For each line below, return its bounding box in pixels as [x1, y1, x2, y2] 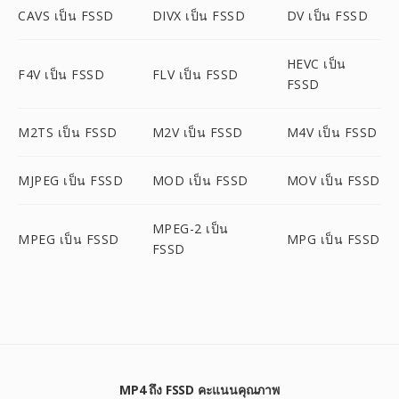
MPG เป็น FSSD [286, 230, 380, 248]
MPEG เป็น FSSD [18, 230, 119, 248]
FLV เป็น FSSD [151, 65, 239, 83]
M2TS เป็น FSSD [18, 124, 118, 141]
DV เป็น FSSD [286, 7, 369, 24]
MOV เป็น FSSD [286, 172, 380, 189]
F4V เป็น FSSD [18, 65, 104, 83]
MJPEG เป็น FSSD [18, 172, 123, 189]
